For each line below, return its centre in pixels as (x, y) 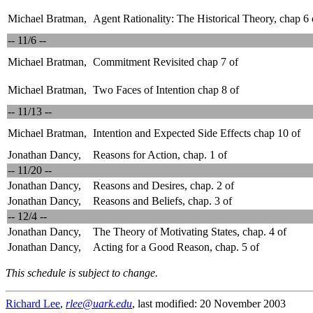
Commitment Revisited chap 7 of (166, 62)
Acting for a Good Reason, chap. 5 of (176, 247)
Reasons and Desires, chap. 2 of (163, 185)
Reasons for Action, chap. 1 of (160, 155)
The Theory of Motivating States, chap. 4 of (190, 232)
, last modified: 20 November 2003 (209, 304)
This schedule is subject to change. (82, 273)
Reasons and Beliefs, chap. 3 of (162, 201)
